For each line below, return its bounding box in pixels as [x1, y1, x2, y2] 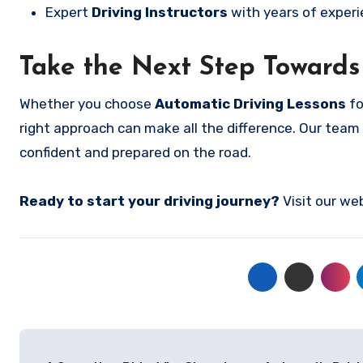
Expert [45, 4, 92, 20]
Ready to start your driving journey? [19, 193, 280, 209]
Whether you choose [19, 96, 155, 112]
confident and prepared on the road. [19, 144, 251, 160]
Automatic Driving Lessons [155, 96, 346, 112]
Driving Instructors [92, 4, 228, 20]
